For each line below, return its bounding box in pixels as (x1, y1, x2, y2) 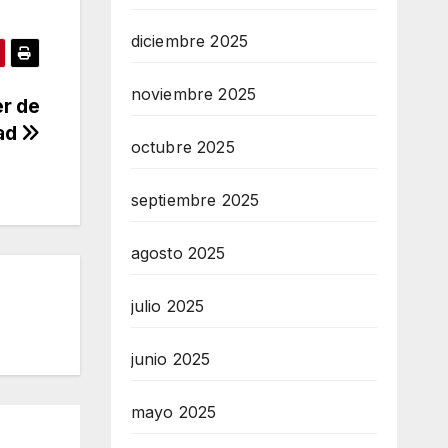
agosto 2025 (130, 243, 226, 264)
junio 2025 (130, 349, 211, 370)
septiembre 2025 (130, 190, 260, 211)
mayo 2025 (130, 402, 217, 423)
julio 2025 (130, 296, 205, 317)
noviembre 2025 (130, 84, 257, 105)
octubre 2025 (130, 137, 235, 158)
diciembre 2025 (130, 31, 249, 52)
